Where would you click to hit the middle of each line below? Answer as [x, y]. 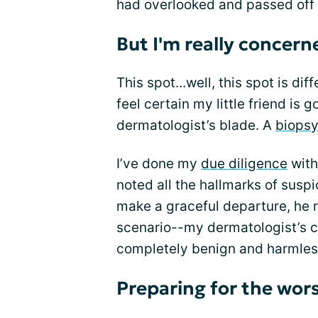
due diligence [244, 163]
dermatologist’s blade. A [196, 125]
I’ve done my [159, 163]
